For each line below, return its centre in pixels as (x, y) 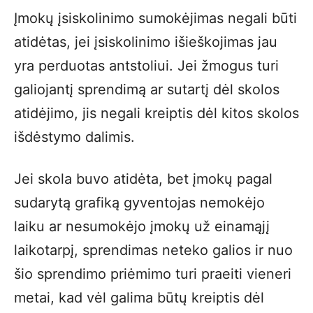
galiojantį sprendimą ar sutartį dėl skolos (147, 89)
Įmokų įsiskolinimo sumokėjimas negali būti (155, 18)
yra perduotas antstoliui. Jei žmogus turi (146, 66)
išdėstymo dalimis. (74, 137)
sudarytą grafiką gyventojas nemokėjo (139, 203)
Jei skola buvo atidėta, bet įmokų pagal (143, 179)
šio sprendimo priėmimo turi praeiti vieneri (153, 274)
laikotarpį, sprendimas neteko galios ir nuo (153, 250)
